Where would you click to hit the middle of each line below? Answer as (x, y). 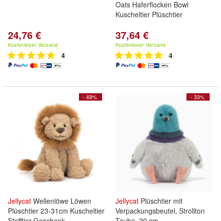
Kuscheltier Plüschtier (149, 14)
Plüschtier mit (161, 201)
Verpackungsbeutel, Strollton (160, 211)
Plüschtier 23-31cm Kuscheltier (56, 211)
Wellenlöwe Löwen (61, 201)
